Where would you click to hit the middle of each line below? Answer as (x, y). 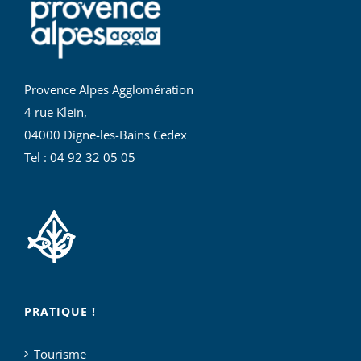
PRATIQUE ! (60, 311)
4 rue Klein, (56, 112)
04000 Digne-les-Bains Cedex (106, 135)
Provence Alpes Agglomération (109, 90)
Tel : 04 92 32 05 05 (80, 158)
